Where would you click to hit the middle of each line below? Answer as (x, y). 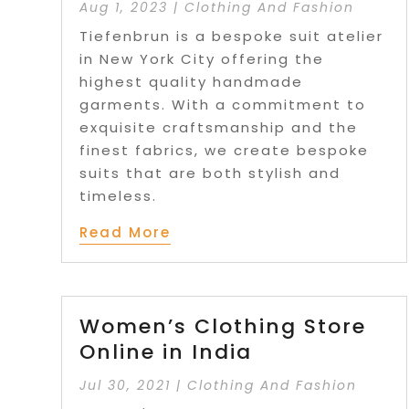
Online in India (166, 352)
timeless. (119, 196)
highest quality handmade (192, 82)
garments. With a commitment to (223, 105)
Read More (126, 233)
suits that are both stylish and (210, 173)
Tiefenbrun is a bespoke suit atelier (232, 37)
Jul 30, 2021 (126, 386)
